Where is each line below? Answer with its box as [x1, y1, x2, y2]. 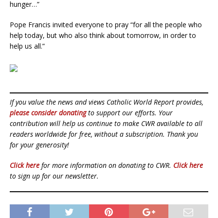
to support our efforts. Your [86, 108, 173, 118]
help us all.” [10, 41, 45, 51]
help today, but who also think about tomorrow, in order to [10, 31, 196, 40]
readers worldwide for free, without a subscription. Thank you [10, 129, 198, 139]
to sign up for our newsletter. [10, 171, 99, 181]
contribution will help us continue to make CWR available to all [10, 119, 202, 128]
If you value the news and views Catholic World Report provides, [10, 97, 203, 107]
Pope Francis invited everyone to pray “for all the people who [10, 20, 202, 30]
